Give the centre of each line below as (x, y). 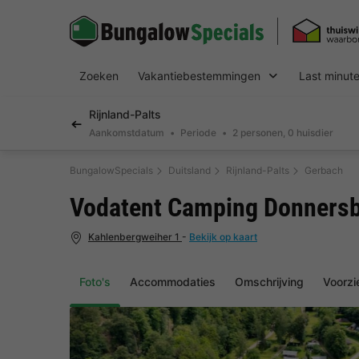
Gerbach (324, 171)
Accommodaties (173, 282)
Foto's (95, 282)
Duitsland (190, 171)
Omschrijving (269, 282)
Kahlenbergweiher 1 (135, 237)
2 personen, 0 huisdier (283, 133)
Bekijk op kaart (223, 237)
